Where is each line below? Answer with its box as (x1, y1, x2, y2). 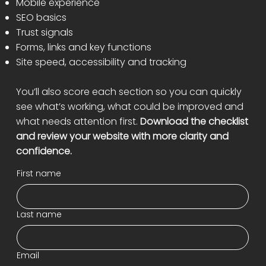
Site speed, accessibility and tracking (15, 55, 186, 69)
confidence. (15, 144, 72, 158)
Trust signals (15, 25, 73, 39)
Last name (16, 208, 62, 220)
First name (16, 167, 61, 179)
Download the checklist (140, 114, 248, 128)
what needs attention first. (15, 114, 140, 128)
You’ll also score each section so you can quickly (15, 84, 242, 99)
